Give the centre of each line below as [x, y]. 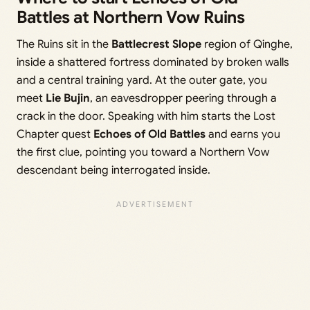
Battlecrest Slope [156, 45]
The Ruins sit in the [64, 45]
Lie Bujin [68, 99]
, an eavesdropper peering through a [183, 99]
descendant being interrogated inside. [113, 171]
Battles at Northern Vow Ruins [131, 18]
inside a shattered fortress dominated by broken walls [153, 63]
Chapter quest [55, 135]
